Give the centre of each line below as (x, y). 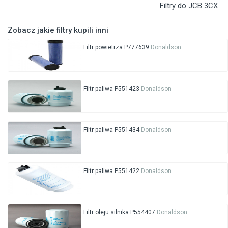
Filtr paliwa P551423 (112, 89)
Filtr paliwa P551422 (112, 171)
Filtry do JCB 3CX (189, 6)
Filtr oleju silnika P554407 (120, 212)
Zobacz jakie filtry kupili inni (58, 30)
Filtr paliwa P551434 (112, 130)
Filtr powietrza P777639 (117, 48)
